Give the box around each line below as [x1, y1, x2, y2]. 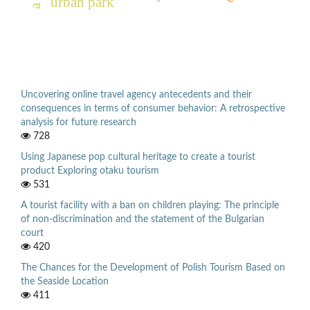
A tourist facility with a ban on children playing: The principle [21, 201, 279, 211]
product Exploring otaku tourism [21, 166, 159, 176]
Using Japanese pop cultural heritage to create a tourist [21, 152, 255, 163]
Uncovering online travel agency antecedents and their [21, 90, 252, 100]
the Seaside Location [21, 276, 109, 286]
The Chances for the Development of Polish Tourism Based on [21, 262, 285, 273]
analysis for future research [21, 118, 136, 128]
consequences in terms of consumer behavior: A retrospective [21, 104, 285, 114]
